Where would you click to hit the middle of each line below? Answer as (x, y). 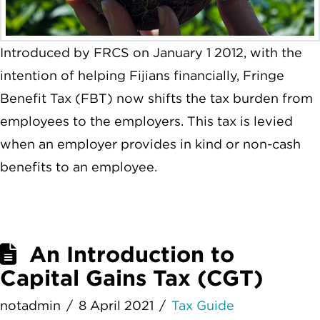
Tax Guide (203, 305)
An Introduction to (132, 254)
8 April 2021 (116, 305)
